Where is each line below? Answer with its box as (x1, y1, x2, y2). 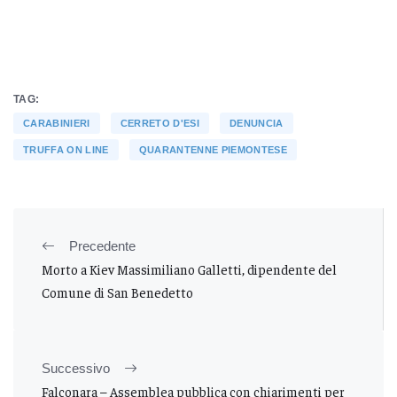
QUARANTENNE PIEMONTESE (138, 144, 287, 156)
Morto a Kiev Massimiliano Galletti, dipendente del (42, 261, 337, 278)
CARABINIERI (23, 118, 90, 129)
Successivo (42, 361, 110, 377)
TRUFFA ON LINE (23, 144, 109, 156)
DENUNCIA (229, 118, 284, 129)
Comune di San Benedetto (42, 284, 193, 301)
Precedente (69, 238, 136, 254)
